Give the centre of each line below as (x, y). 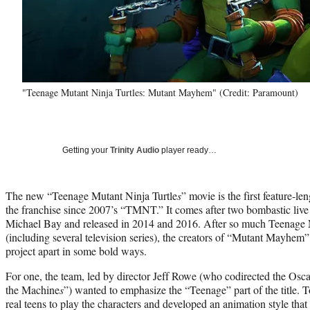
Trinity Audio (135, 150)
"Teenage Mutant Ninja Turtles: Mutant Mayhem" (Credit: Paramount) (160, 92)
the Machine (33, 289)
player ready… (188, 150)
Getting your (86, 150)
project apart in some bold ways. (76, 250)
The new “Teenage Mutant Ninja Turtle (91, 195)
